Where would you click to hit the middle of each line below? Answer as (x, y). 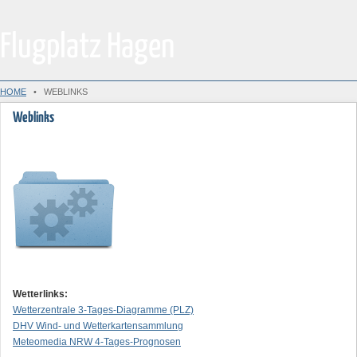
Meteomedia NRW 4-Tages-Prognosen (97, 342)
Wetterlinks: (40, 294)
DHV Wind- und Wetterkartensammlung (98, 326)
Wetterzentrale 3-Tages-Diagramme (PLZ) (103, 310)
